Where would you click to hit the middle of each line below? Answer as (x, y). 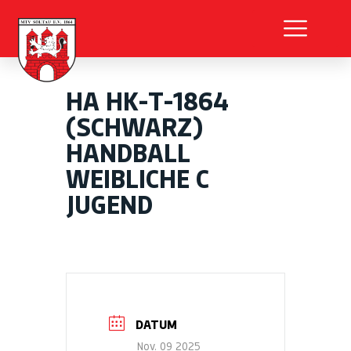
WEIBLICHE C (138, 179)
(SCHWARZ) (135, 127)
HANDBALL (128, 153)
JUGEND (109, 205)
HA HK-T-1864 (147, 101)
